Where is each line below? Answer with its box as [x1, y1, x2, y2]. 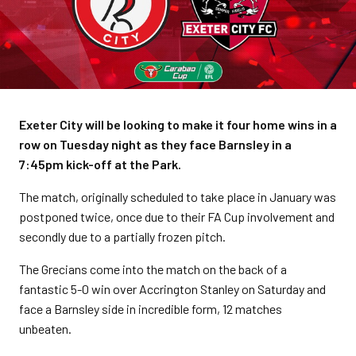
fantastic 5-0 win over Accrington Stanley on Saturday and [19, 281, 326, 296]
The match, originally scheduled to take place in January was [19, 189, 336, 204]
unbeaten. [19, 321, 74, 336]
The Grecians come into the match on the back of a [19, 261, 287, 277]
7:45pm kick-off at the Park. [19, 157, 181, 172]
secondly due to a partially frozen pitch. [19, 229, 226, 244]
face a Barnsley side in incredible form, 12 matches [19, 301, 282, 316]
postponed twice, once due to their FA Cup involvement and [19, 209, 335, 224]
